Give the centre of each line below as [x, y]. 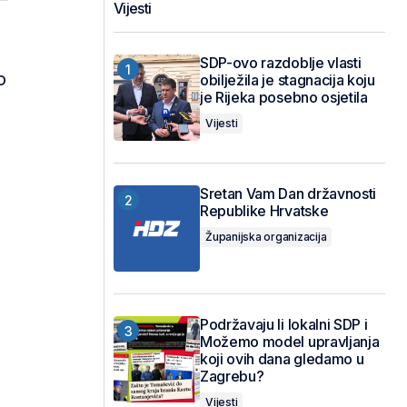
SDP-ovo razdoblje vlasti [281, 63]
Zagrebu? [232, 376]
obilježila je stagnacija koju [288, 80]
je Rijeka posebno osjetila [284, 97]
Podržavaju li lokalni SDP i [284, 324]
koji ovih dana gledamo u [282, 359]
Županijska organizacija [266, 237]
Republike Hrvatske [264, 211]
